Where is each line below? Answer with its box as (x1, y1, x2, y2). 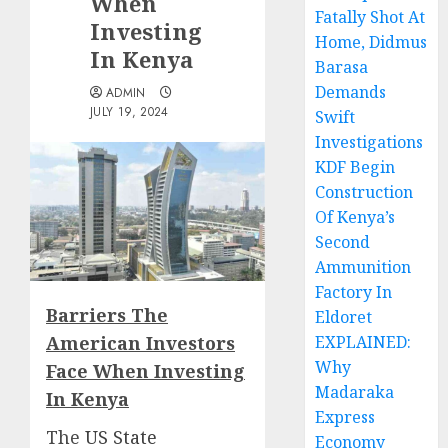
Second (315, 231, 371, 254)
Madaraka (315, 381, 395, 404)
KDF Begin (315, 156, 396, 179)
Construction (315, 181, 414, 204)
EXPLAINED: (315, 331, 412, 354)
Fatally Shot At (315, 6, 426, 29)
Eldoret (315, 306, 373, 329)
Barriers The (46, 302, 168, 327)
